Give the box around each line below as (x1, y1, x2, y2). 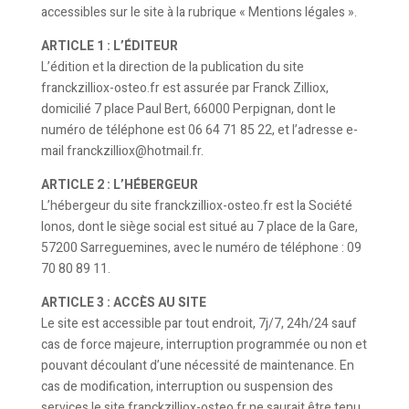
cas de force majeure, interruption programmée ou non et (40, 335, 367, 354)
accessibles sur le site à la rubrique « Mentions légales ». (40, 3, 357, 22)
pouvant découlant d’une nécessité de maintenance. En (40, 356, 354, 375)
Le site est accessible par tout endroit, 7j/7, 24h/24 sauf (40, 314, 357, 333)
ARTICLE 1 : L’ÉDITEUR (40, 37, 178, 56)
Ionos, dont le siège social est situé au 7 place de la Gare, (40, 217, 358, 236)
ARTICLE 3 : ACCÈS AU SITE (40, 293, 206, 312)
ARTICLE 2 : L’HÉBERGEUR (40, 175, 198, 194)
